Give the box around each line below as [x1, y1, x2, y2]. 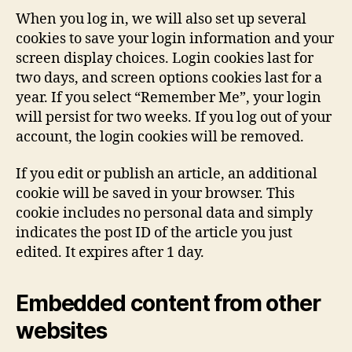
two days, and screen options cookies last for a [16, 68, 322, 87]
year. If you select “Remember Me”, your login [16, 88, 321, 107]
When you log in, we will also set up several [16, 9, 306, 28]
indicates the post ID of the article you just [16, 224, 292, 242]
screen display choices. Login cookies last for [16, 49, 313, 68]
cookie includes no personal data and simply [16, 204, 313, 222]
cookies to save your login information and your [16, 29, 334, 48]
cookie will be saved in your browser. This [16, 185, 295, 203]
